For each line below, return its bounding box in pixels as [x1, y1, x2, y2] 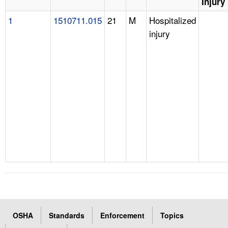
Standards [49, 210, 84, 220]
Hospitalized [149, 13, 196, 26]
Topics [160, 210, 184, 220]
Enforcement [100, 210, 145, 220]
